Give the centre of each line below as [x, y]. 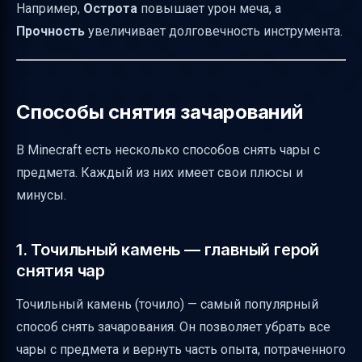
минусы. [41, 195]
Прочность [51, 31]
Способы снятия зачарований [160, 112]
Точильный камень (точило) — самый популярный [167, 304]
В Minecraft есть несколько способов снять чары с [168, 149]
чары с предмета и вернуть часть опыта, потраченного [181, 349]
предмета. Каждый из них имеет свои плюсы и [160, 172]
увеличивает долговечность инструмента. [214, 31]
